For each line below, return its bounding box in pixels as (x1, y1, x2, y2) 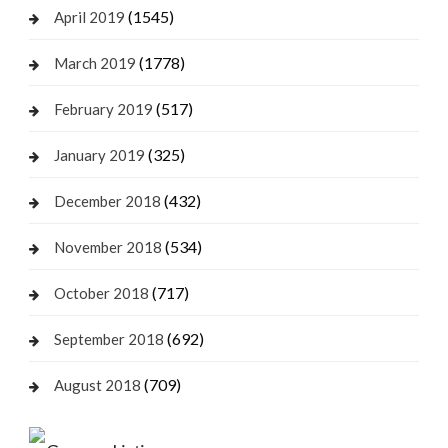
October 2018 (53, 283, 149, 302)
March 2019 (53, 53, 136, 72)
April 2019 (53, 7, 125, 26)
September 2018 (53, 329, 164, 348)
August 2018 (53, 375, 141, 394)
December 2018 (53, 191, 161, 210)
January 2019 (53, 145, 145, 164)
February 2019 (53, 99, 153, 118)
